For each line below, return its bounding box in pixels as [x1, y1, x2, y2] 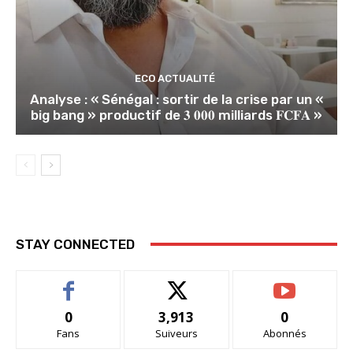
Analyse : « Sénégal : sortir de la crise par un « [30, 91, 323, 107]
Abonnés [262, 325, 307, 340]
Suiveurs [154, 325, 198, 340]
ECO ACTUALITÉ [134, 72, 215, 84]
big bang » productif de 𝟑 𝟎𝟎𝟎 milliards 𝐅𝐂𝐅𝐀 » [31, 106, 322, 123]
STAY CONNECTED [16, 236, 135, 252]
